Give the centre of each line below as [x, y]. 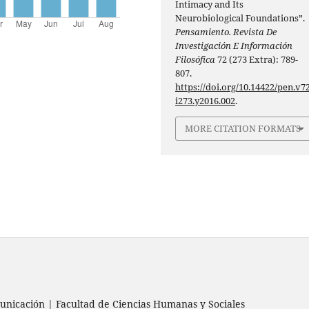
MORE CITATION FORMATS [243, 129]
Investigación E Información [234, 46]
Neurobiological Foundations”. [240, 18]
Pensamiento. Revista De [226, 32]
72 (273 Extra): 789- [257, 60]
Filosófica [196, 60]
